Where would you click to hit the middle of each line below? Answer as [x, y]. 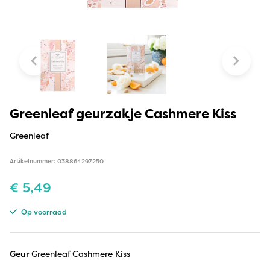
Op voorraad [43, 212]
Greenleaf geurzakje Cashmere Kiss [123, 113]
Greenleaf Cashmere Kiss [81, 253]
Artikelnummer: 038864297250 [57, 161]
